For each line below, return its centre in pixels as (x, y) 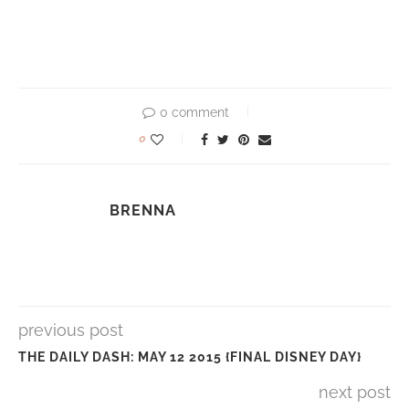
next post (355, 392)
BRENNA (143, 210)
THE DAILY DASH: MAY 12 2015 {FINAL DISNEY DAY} (190, 357)
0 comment (194, 112)
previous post (71, 330)
